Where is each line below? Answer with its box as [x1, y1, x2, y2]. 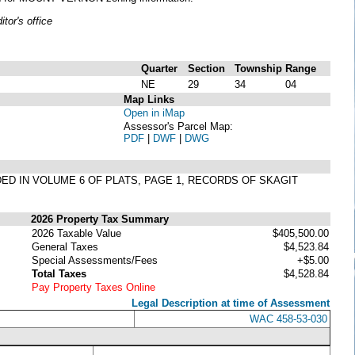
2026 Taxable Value [32, 227, 121, 239]
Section [188, 62, 225, 74]
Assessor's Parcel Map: [124, 120, 233, 132]
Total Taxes [32, 267, 86, 280]
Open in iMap [124, 106, 185, 119]
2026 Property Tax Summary [31, 212, 169, 225]
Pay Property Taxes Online [32, 281, 155, 293]
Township [235, 62, 282, 74]
